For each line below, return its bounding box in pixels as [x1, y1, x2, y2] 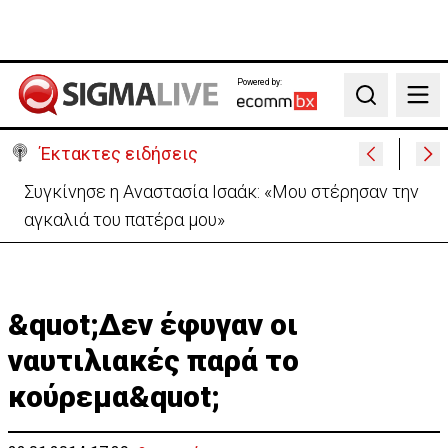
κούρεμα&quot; [8, 379, 220, 414]
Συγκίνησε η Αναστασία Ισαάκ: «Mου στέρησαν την [24, 181, 419, 202]
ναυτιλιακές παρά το [8, 343, 299, 378]
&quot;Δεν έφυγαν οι [8, 307, 298, 342]
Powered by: [236, 76, 282, 87]
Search [352, 95, 401, 115]
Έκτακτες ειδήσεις [40, 143, 198, 164]
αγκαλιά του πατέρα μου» [24, 209, 225, 230]
